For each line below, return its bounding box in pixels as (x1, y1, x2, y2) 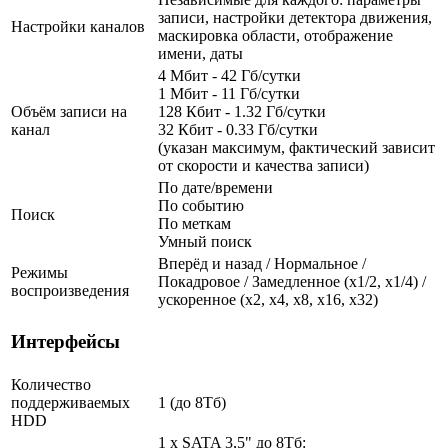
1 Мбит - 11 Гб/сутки (158, 84, 300, 102)
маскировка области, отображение (158, 26, 393, 44)
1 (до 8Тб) (158, 393, 226, 411)
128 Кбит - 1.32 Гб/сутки (158, 102, 326, 120)
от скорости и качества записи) (158, 156, 369, 174)
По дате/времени (158, 178, 273, 196)
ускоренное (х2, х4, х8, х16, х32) (158, 290, 378, 308)
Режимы (11, 263, 68, 281)
